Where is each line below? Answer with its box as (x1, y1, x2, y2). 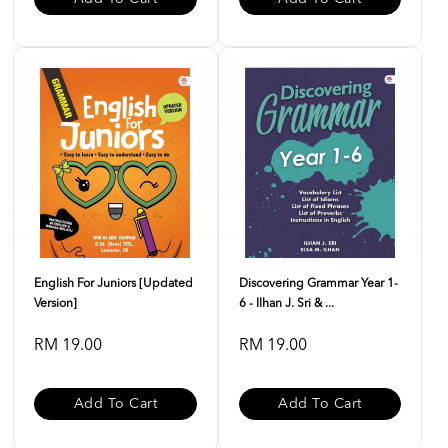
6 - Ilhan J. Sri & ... (238, 298, 334, 310)
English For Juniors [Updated (34, 278, 193, 290)
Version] (34, 298, 77, 310)
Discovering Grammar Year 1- (238, 278, 398, 290)
